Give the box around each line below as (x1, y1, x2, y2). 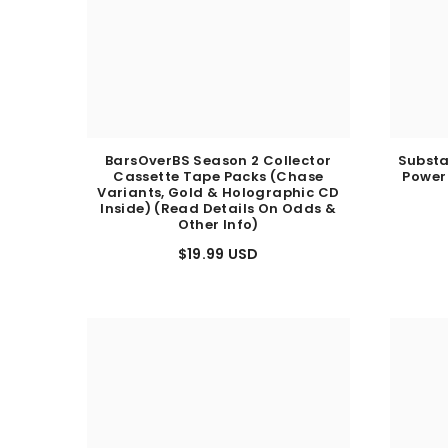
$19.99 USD (177, 253, 259, 274)
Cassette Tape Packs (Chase (113, 176, 324, 196)
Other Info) (177, 224, 259, 244)
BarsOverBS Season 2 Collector (105, 160, 332, 180)
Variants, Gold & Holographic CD (97, 192, 340, 212)
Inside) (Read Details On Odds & (100, 208, 337, 228)
